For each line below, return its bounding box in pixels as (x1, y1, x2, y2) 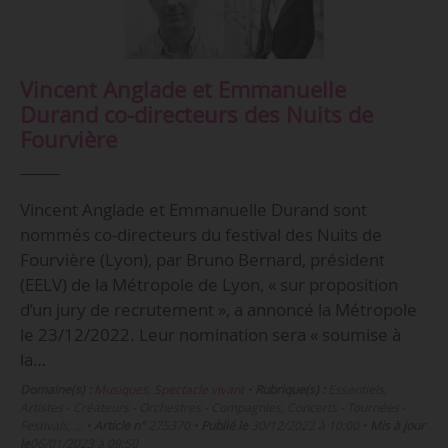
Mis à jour (369, 417, 425, 435)
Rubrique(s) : (254, 381, 325, 399)
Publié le (200, 417, 248, 435)
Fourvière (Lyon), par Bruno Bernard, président (19, 248, 385, 272)
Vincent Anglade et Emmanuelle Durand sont (19, 198, 367, 222)
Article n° (93, 417, 145, 435)
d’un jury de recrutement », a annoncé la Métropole (19, 298, 417, 322)
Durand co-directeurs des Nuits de (19, 99, 373, 129)
